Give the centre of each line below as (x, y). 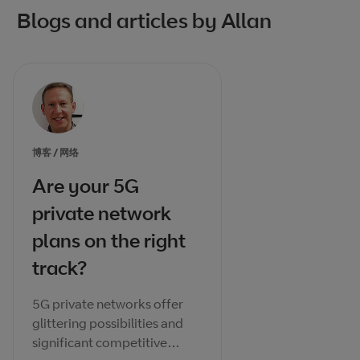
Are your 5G (86, 186)
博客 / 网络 (55, 153)
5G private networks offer (108, 304)
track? (59, 268)
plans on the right (109, 241)
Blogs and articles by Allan (144, 20)
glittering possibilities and (108, 323)
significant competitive (100, 343)
